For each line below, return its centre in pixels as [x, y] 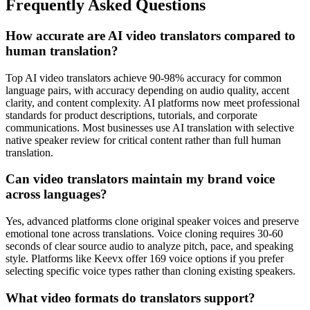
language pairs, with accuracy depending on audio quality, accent [147, 90]
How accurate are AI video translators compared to [151, 35]
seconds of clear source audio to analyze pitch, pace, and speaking [149, 246]
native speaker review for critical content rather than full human [143, 140]
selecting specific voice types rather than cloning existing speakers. [151, 271]
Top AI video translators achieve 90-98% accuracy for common [144, 77]
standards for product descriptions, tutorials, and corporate [131, 115]
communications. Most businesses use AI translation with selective [150, 127]
